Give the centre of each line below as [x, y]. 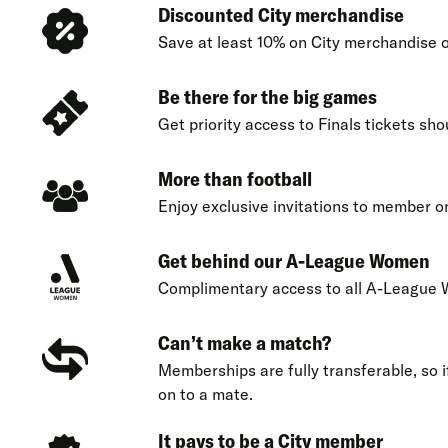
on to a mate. [205, 393]
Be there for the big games [267, 96]
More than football [234, 178]
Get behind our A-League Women [293, 260]
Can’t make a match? [244, 342]
